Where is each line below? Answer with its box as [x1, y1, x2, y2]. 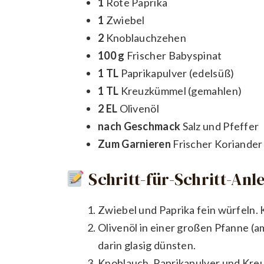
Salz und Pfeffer [180, 120, 259, 133]
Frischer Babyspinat [124, 49, 222, 62]
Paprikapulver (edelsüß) [118, 67, 235, 80]
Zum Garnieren [98, 137, 171, 151]
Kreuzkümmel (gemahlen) [118, 84, 242, 98]
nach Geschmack [98, 120, 181, 133]
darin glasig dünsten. [98, 239, 196, 252]
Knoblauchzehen [104, 31, 186, 45]
